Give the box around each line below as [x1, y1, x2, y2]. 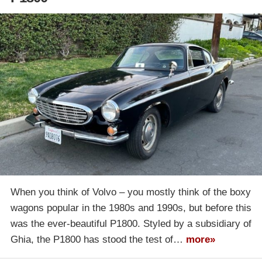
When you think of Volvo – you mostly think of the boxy [11, 187, 251, 198]
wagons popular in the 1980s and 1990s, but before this [11, 202, 251, 214]
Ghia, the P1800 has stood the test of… [11, 234, 186, 246]
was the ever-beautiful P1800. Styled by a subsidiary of [11, 218, 251, 230]
